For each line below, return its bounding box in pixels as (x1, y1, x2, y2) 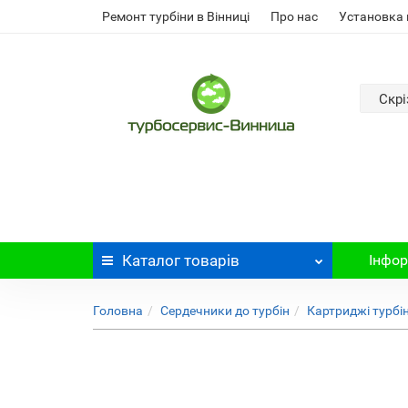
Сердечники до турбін (160, 303, 290, 318)
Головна (93, 303, 143, 318)
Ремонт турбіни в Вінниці (102, 9, 250, 24)
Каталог (122, 251, 180, 270)
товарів (180, 251, 240, 270)
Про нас (270, 9, 318, 24)
